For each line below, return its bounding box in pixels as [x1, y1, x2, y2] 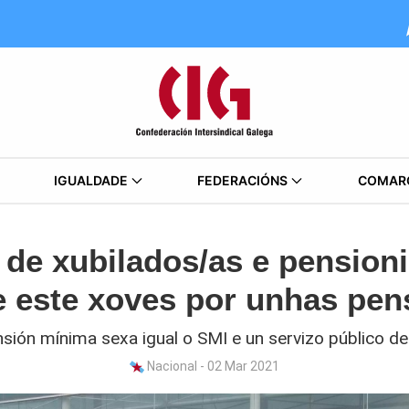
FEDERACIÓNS [197, 173, 288, 188]
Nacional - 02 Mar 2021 [144, 359, 279, 373]
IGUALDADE [53, 173, 128, 188]
